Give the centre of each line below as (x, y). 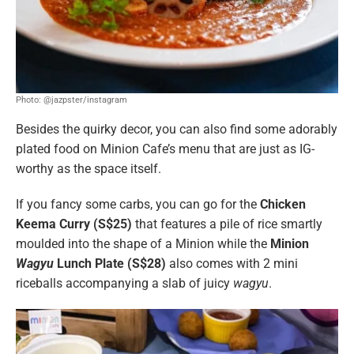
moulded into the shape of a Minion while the (143, 243)
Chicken (281, 204)
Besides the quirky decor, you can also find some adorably (177, 129)
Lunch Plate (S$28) (111, 263)
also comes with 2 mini (232, 263)
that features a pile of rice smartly (229, 224)
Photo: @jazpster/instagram (72, 100)
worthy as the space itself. (88, 168)
